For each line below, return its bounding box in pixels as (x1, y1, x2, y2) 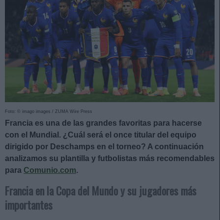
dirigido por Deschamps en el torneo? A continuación (5, 142, 204, 151)
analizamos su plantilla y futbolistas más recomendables (5, 154, 215, 163)
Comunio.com (24, 165, 76, 174)
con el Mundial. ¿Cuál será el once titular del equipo (5, 130, 196, 139)
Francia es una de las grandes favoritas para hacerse (5, 118, 202, 127)
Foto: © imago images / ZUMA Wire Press (5, 109, 92, 114)
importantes (5, 196, 53, 213)
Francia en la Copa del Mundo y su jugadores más (5, 182, 196, 198)
